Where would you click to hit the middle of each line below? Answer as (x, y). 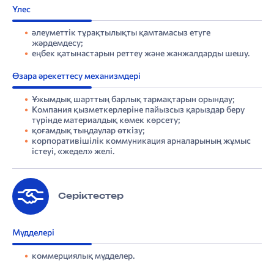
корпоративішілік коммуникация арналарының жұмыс (141, 141)
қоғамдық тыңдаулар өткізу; (88, 130)
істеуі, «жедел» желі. (73, 151)
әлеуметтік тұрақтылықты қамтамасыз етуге (121, 32)
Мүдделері (33, 232)
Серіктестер (91, 196)
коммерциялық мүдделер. (83, 256)
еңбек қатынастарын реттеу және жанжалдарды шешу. (141, 53)
